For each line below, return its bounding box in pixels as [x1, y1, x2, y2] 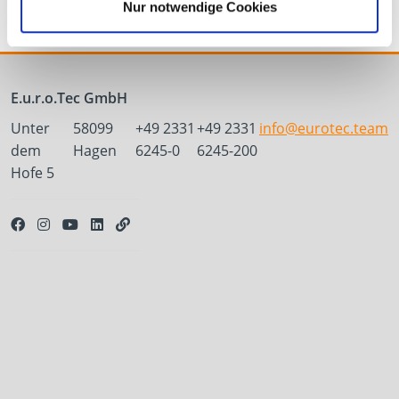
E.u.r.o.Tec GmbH [11, 88, 127, 109]
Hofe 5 [11, 163, 54, 183]
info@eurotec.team [259, 118, 388, 139]
